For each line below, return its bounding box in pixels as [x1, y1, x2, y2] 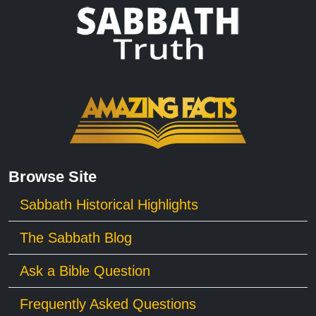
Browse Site [8, 167, 97, 186]
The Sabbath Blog [20, 229, 132, 245]
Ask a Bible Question [20, 262, 150, 279]
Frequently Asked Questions [20, 296, 196, 312]
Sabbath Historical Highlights [20, 196, 198, 212]
